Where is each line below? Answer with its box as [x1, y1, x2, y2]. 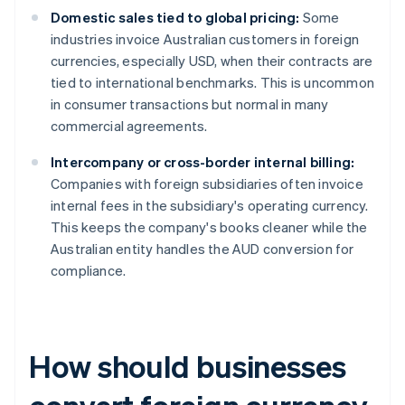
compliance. [51, 261, 127, 280]
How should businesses [29, 346, 346, 386]
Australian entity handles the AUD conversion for [51, 240, 354, 259]
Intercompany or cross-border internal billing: [51, 153, 355, 172]
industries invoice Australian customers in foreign [51, 30, 360, 49]
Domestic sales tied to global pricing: [51, 8, 300, 27]
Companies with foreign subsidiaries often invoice [51, 174, 363, 193]
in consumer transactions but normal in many [51, 95, 329, 114]
